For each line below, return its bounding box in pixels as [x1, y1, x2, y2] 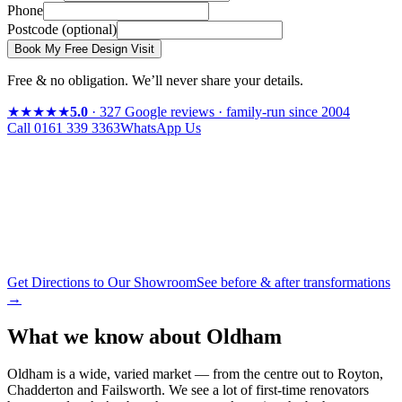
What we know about [7, 324, 206, 348]
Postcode [7, 21, 62, 37]
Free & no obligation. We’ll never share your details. [7, 72, 303, 88]
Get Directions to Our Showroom [7, 274, 197, 290]
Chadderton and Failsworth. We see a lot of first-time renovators [7, 382, 369, 398]
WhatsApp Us [120, 119, 201, 135]
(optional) [62, 21, 117, 37]
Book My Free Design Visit [14, 41, 154, 56]
